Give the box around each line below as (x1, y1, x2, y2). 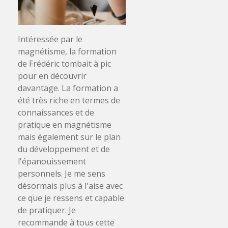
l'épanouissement (18, 156, 86, 167)
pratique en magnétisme (18, 119, 111, 131)
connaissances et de (18, 107, 94, 119)
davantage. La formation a (18, 82, 118, 94)
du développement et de (18, 144, 110, 155)
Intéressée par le (18, 34, 82, 45)
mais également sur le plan (18, 131, 121, 143)
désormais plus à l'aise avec (18, 180, 123, 192)
